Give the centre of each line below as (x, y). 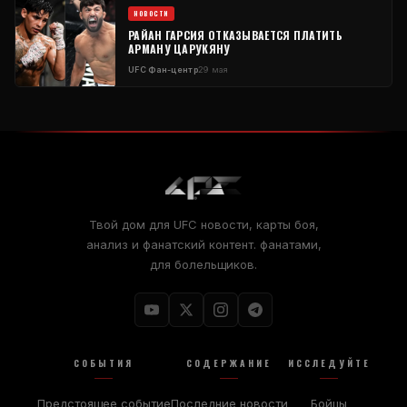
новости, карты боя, (258, 225)
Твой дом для (131, 225)
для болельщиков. (203, 265)
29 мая (213, 70)
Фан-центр (172, 70)
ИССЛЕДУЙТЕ (329, 363)
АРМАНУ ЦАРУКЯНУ (179, 49)
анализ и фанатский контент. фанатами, (203, 245)
